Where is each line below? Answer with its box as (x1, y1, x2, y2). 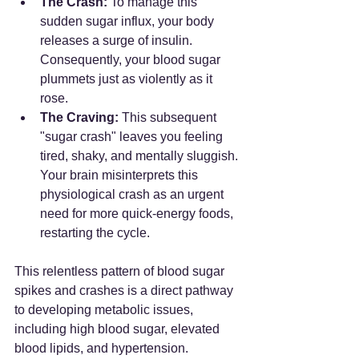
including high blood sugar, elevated (14, 321, 223, 336)
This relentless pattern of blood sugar (14, 264, 228, 278)
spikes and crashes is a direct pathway (14, 283, 236, 297)
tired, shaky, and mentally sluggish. (40, 148, 241, 163)
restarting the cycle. (40, 225, 150, 240)
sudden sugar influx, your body (40, 14, 217, 28)
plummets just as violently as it (40, 71, 216, 86)
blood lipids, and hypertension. (14, 341, 188, 355)
